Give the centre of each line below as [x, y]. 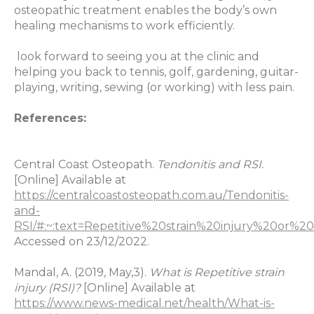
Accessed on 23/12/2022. [82, 242]
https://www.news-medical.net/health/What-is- [144, 303]
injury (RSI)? [49, 288]
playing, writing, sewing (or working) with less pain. [154, 88]
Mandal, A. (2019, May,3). [82, 273]
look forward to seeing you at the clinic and [137, 57]
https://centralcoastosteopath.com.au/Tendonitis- [151, 196]
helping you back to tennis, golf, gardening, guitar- [156, 72]
